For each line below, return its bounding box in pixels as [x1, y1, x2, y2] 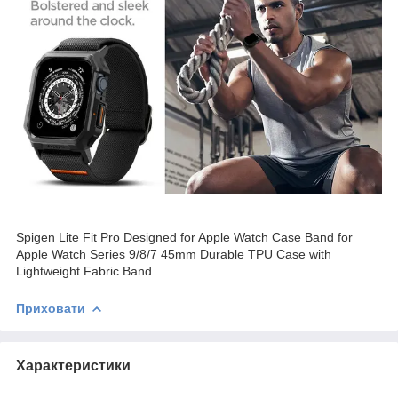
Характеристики [16, 357, 131, 373]
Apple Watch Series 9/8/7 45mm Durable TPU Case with [16, 246, 331, 261]
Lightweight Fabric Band [16, 263, 152, 278]
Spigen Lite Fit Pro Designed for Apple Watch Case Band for [16, 229, 353, 244]
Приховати [16, 300, 85, 315]
